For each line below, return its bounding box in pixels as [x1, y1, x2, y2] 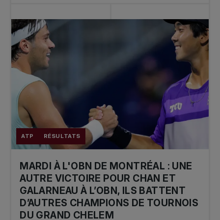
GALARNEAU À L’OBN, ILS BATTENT [20, 185, 186, 196]
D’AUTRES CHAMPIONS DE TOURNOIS [20, 197, 199, 209]
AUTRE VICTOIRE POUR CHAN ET [20, 172, 176, 184]
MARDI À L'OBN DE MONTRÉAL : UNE [20, 160, 192, 172]
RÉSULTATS [43, 133, 81, 140]
